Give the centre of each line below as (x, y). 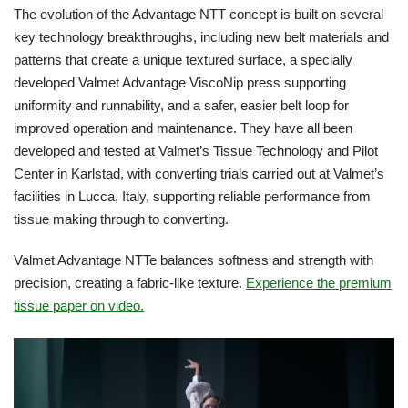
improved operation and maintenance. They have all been (184, 128)
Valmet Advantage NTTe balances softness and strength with (194, 260)
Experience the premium (319, 283)
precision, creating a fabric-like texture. (130, 283)
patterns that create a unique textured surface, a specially (184, 60)
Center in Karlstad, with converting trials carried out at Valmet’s (199, 173)
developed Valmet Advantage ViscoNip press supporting (180, 82)
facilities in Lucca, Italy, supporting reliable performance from (193, 196)
